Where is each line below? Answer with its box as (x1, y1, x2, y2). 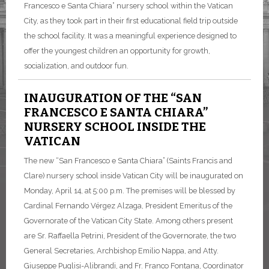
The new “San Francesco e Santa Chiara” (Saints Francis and (24, 156, 232, 165)
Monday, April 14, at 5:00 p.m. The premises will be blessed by (24, 186, 235, 195)
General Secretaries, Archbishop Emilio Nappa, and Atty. (24, 246, 219, 255)
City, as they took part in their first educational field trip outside (24, 16, 238, 25)
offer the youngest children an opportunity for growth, (24, 46, 210, 55)
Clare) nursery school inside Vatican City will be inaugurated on (24, 171, 243, 180)
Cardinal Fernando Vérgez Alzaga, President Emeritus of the (24, 201, 232, 210)
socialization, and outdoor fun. (24, 61, 128, 70)
